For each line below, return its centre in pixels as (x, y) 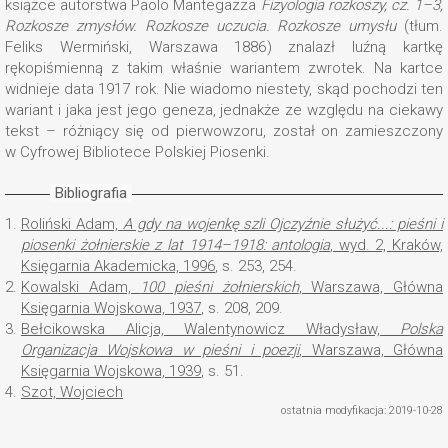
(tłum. (420, 26)
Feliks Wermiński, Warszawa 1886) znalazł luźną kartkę (224, 47)
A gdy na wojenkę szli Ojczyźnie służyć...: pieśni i (283, 224)
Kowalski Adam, (81, 287)
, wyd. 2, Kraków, (386, 245)
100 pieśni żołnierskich (219, 287)
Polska (421, 329)
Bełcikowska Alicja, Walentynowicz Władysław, (210, 329)
